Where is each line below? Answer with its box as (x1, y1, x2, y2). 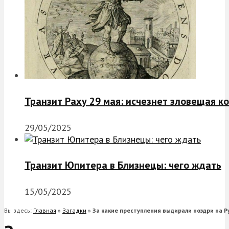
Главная (33, 206, 56, 214)
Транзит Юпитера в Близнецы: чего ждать (25, 158, 221, 172)
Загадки (62, 206, 86, 214)
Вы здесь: (4, 206, 33, 214)
